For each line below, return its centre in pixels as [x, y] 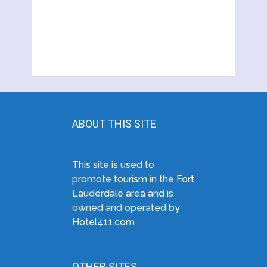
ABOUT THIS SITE [114, 124]
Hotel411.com [103, 222]
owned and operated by [126, 208]
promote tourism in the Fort [133, 179]
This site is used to [113, 165]
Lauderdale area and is [122, 194]
